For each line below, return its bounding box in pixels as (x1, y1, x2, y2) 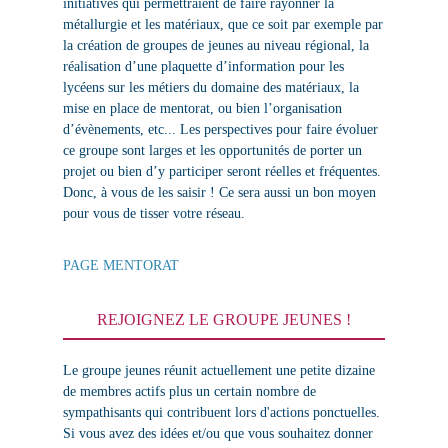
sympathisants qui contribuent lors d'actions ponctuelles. (62, 404, 380, 420)
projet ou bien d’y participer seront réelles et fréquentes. (62, 164, 381, 180)
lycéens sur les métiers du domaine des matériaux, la (62, 80, 359, 96)
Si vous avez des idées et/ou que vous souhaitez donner (62, 425, 373, 441)
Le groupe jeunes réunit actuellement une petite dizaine (62, 362, 375, 378)
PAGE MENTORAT (62, 258, 179, 274)
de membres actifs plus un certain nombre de (62, 383, 316, 399)
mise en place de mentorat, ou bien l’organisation (62, 101, 342, 117)
